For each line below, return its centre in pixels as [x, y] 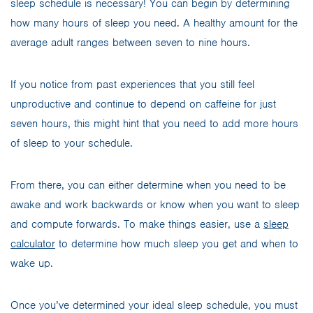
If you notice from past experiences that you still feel [132, 85]
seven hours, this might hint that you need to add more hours [154, 124]
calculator [33, 244]
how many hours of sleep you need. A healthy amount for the [154, 23]
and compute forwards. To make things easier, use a [137, 225]
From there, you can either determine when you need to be [148, 185]
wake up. [32, 264]
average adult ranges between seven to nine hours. [130, 43]
